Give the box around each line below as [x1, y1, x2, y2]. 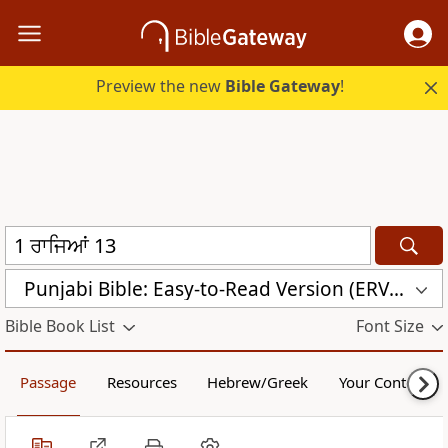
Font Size [355, 315, 424, 338]
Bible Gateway [225, 75, 341, 98]
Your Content [338, 372, 428, 393]
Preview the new [96, 75, 226, 98]
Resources [106, 372, 177, 393]
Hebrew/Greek [207, 372, 309, 393]
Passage [20, 372, 77, 393]
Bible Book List [5, 315, 115, 338]
